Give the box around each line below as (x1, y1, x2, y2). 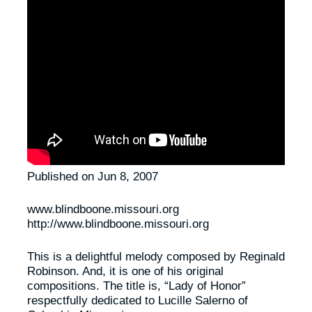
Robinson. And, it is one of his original (26, 264, 224, 278)
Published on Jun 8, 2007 (26, 169, 158, 184)
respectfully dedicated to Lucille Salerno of (26, 293, 248, 307)
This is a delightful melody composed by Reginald (26, 249, 285, 263)
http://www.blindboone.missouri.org (26, 217, 209, 231)
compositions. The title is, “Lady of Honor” (26, 279, 246, 292)
